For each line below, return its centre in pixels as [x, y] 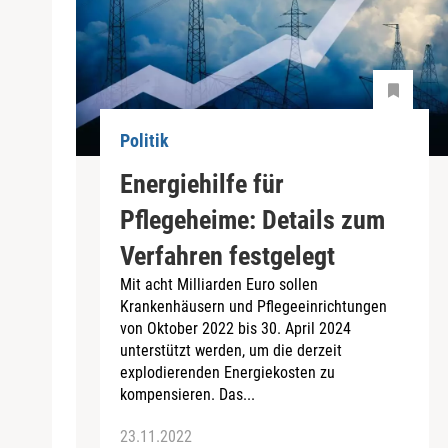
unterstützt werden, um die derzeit [231, 350]
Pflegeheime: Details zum [252, 219]
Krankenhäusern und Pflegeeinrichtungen [253, 306]
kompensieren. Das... [187, 394]
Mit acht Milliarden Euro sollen [219, 284]
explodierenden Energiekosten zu [227, 372]
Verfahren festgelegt [227, 255]
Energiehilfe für [202, 183]
